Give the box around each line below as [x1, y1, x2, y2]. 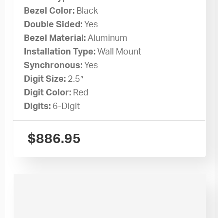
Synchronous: [24, 61, 85, 70]
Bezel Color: [24, 6, 77, 16]
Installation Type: [24, 47, 98, 56]
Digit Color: [24, 88, 73, 97]
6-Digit [53, 102, 80, 111]
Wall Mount [97, 47, 142, 56]
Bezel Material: [24, 34, 88, 43]
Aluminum [88, 34, 128, 43]
